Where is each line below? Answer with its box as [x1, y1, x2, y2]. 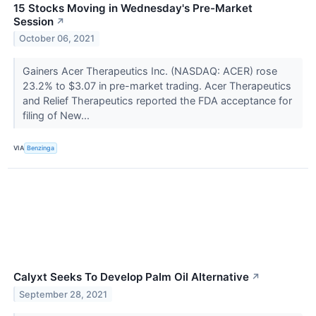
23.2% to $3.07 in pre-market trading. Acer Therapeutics [22, 79, 291, 92]
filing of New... [22, 109, 92, 121]
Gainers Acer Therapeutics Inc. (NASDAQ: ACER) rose [22, 64, 277, 77]
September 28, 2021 [19, 288, 108, 300]
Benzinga [27, 144, 55, 152]
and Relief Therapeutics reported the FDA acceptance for [22, 94, 292, 107]
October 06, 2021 [19, 33, 95, 44]
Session [13, 14, 54, 28]
